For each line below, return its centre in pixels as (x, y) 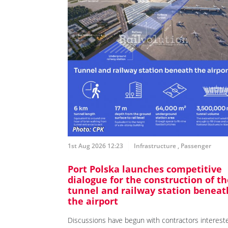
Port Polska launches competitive (145, 169)
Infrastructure (155, 146)
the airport (93, 201)
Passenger (196, 146)
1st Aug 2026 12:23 (95, 146)
